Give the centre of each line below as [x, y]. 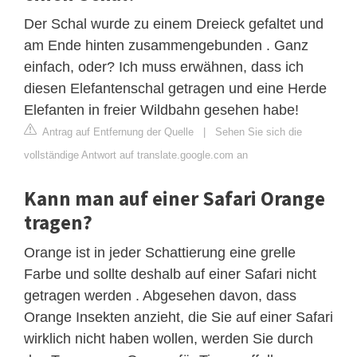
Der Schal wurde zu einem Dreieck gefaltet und [174, 24]
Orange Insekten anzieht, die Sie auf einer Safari [178, 317]
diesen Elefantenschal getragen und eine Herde [175, 88]
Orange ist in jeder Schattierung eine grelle [160, 252]
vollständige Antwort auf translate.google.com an [136, 155]
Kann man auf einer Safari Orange [175, 198]
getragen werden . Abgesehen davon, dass [160, 295]
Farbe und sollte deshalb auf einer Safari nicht [170, 274]
